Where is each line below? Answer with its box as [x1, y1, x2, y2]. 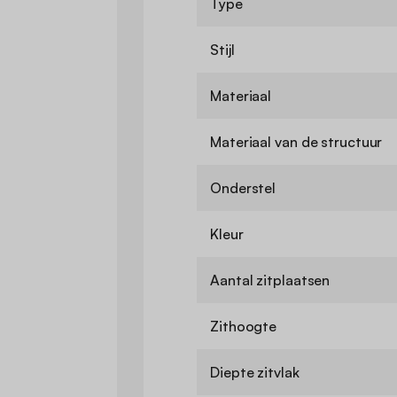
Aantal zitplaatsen [210, 271, 331, 290]
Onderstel [210, 179, 276, 198]
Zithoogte [210, 317, 277, 336]
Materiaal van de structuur [210, 133, 383, 152]
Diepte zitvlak [210, 363, 300, 382]
